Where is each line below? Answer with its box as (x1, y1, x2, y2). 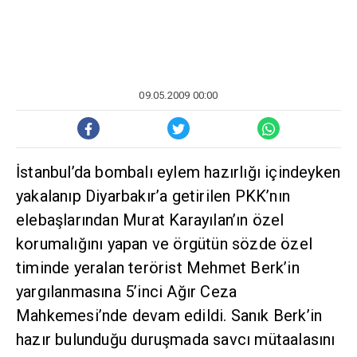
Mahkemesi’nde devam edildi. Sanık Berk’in (16, 306, 323, 326)
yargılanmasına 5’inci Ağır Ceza (16, 282, 237, 302)
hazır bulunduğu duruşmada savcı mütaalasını (16, 330, 335, 350)
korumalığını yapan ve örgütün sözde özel (16, 234, 312, 254)
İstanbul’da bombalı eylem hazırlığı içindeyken (16, 163, 341, 182)
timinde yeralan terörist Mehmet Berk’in (16, 258, 300, 278)
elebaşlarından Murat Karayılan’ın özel (16, 210, 284, 230)
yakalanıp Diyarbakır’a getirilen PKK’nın (16, 186, 291, 206)
